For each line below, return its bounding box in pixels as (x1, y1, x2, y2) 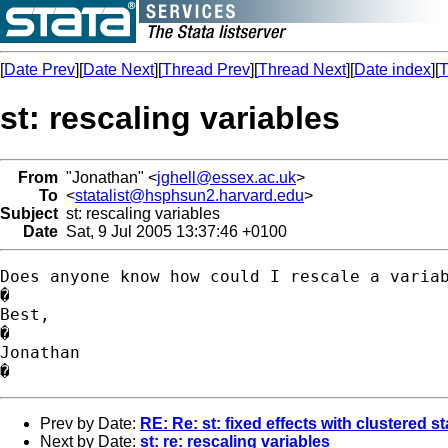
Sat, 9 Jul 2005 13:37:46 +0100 (58, 222, 287, 240)
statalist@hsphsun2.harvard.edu (75, 186, 304, 204)
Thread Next (258, 61, 346, 78)
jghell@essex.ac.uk (157, 168, 296, 186)
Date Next (83, 61, 154, 78)
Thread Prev (162, 61, 250, 78)
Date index (354, 61, 431, 78)
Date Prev (4, 61, 75, 78)
